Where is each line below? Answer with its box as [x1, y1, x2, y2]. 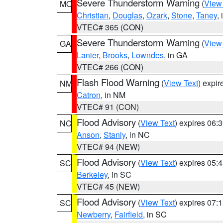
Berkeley [77, 169, 108, 180]
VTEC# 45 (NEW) [77, 181, 140, 192]
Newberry [77, 209, 111, 220]
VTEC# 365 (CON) [77, 21, 143, 33]
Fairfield [114, 209, 143, 220]
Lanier [77, 49, 99, 61]
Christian [77, 9, 109, 21]
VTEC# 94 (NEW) [77, 141, 140, 152]
